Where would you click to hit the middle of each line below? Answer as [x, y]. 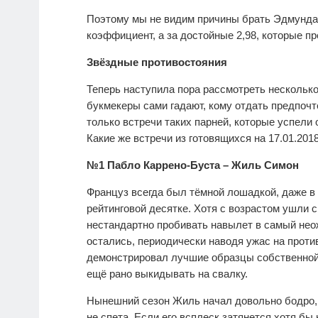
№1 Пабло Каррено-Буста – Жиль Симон [193, 165]
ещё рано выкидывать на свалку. [167, 273]
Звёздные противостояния [157, 62]
